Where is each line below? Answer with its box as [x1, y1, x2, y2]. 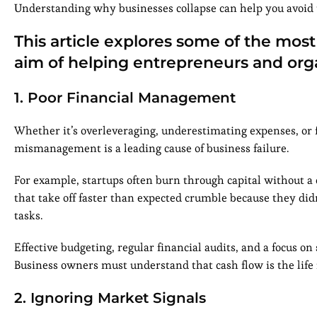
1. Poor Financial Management [14, 89, 236, 107]
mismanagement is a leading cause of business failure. [14, 141, 292, 156]
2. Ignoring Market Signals [14, 289, 206, 307]
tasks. [14, 208, 45, 224]
